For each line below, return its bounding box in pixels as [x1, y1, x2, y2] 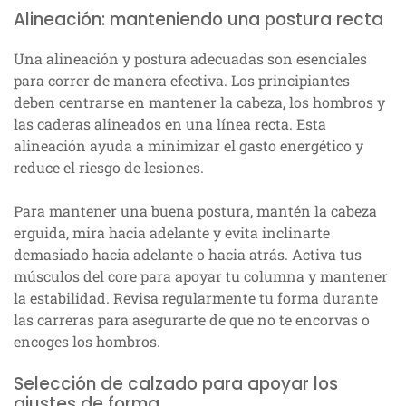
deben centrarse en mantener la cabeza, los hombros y [14, 92, 385, 112]
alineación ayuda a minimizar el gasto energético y [14, 136, 363, 156]
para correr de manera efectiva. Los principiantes [14, 71, 350, 91]
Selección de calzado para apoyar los [14, 372, 338, 397]
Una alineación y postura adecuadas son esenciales [14, 49, 367, 69]
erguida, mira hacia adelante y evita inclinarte [14, 223, 330, 243]
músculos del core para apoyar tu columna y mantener [14, 266, 388, 286]
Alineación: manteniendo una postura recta [14, 7, 383, 33]
